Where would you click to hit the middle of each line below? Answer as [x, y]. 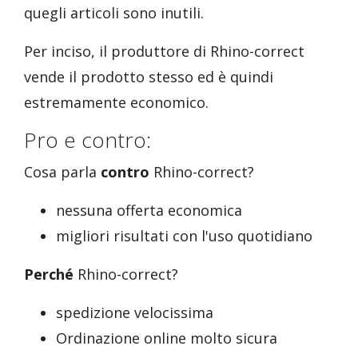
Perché [49, 274]
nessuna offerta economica [149, 210]
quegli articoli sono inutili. [114, 13]
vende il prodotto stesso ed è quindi [149, 77]
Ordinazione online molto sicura [167, 338]
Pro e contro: [88, 140]
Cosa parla [62, 172]
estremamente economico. [116, 102]
